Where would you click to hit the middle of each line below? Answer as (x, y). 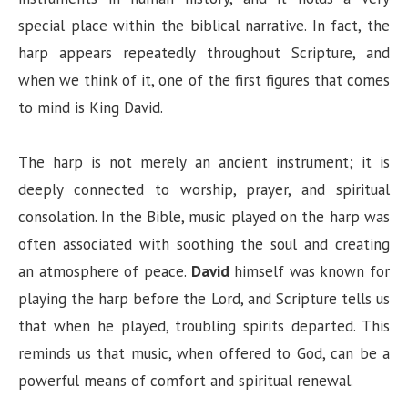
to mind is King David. (91, 107)
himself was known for (309, 271)
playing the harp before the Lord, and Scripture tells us (204, 298)
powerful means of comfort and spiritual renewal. (186, 380)
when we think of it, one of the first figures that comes (204, 80)
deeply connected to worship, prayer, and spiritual (204, 189)
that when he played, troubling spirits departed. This (204, 326)
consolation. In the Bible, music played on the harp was (204, 216)
